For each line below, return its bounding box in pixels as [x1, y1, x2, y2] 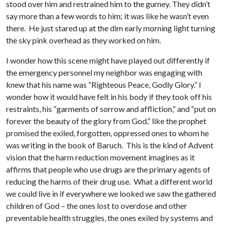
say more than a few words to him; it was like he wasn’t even [6, 11, 209, 21]
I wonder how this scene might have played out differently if [6, 55, 210, 66]
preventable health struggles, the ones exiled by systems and [6, 213, 213, 223]
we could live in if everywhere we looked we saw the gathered [6, 189, 216, 199]
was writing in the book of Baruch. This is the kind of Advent [6, 140, 213, 150]
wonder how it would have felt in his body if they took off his [6, 92, 212, 102]
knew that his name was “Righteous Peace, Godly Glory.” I [6, 80, 201, 90]
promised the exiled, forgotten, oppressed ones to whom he [6, 128, 209, 138]
